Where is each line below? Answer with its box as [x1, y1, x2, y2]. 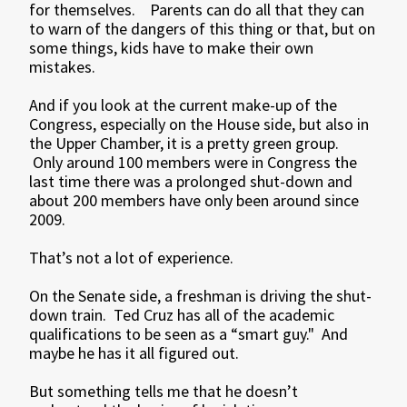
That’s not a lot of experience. [29, 247, 234, 268]
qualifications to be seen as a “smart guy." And [29, 323, 349, 344]
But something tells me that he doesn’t [29, 381, 299, 402]
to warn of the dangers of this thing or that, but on [29, 18, 376, 39]
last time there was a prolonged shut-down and [29, 171, 353, 192]
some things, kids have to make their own [29, 37, 314, 58]
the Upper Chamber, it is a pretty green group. [29, 133, 343, 154]
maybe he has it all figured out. [29, 342, 240, 363]
